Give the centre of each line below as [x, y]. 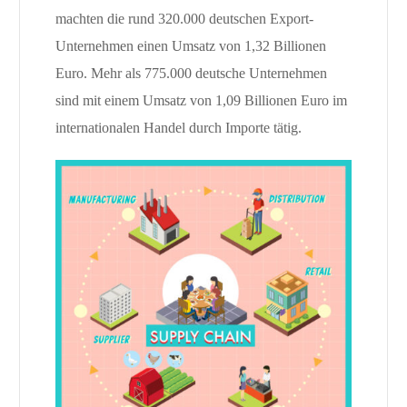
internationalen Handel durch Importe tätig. [178, 128]
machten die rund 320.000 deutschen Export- [184, 19]
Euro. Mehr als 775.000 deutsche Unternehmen [191, 74]
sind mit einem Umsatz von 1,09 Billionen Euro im [201, 101]
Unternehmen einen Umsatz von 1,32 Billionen [190, 46]
